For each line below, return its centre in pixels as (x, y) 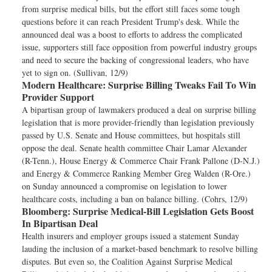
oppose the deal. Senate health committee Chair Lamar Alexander (134, 148)
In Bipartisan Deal (60, 223)
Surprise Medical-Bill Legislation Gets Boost (162, 211)
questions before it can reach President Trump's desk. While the (131, 22)
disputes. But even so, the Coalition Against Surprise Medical (127, 261)
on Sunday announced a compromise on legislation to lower (124, 186)
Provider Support (58, 97)
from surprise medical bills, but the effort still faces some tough (131, 9)
